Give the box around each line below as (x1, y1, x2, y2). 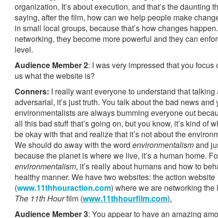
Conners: (15, 86, 49, 97)
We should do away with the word (15, 139, 132, 150)
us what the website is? (15, 70, 95, 81)
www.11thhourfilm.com (83, 193, 167, 204)
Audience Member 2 (15, 59, 88, 71)
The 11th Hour (15, 193, 64, 204)
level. (15, 44, 33, 55)
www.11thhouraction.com (17, 182, 111, 193)
